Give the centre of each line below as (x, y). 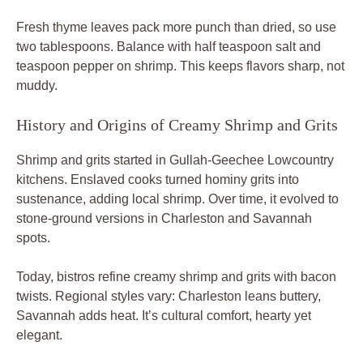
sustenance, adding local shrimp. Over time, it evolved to (177, 199)
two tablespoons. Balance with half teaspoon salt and (169, 46)
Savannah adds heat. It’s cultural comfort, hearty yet (164, 315)
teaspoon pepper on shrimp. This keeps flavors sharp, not (180, 66)
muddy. (37, 85)
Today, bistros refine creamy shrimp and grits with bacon (176, 276)
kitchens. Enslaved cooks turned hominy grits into (158, 179)
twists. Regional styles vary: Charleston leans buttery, (169, 296)
